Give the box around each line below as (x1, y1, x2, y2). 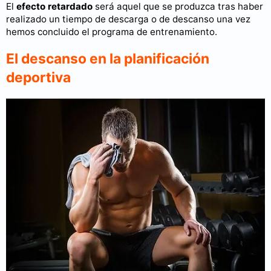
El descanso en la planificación (6, 50, 209, 68)
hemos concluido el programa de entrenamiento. (6, 26, 217, 38)
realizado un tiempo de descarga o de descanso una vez (6, 13, 250, 25)
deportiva (6, 69, 71, 87)
